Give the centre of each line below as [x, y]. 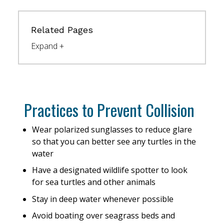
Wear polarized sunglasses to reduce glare [112, 129]
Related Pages [62, 30]
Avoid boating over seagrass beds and [103, 216]
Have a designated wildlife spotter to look [110, 170]
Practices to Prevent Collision [109, 109]
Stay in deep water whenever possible [103, 199]
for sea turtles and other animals [94, 182]
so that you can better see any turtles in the [114, 141]
